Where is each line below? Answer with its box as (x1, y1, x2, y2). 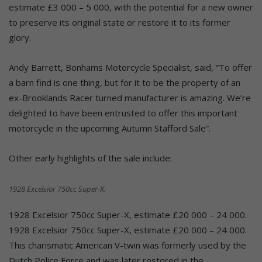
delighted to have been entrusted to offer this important (9, 106, 237, 119)
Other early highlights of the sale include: (9, 151, 172, 164)
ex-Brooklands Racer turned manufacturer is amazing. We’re (9, 91, 251, 104)
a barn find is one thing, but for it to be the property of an (9, 76, 240, 88)
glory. (9, 31, 31, 43)
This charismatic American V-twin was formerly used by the (9, 239, 246, 251)
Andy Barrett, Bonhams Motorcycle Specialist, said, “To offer (9, 61, 252, 73)
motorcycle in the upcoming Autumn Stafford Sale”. (9, 122, 211, 134)
